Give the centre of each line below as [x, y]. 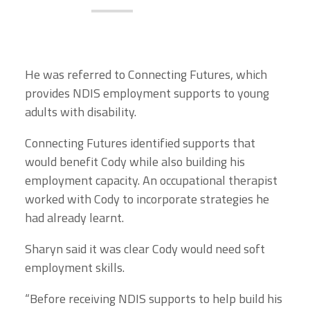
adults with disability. [81, 112]
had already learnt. [74, 218]
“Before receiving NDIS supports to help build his [154, 299]
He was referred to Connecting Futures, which [146, 75]
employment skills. [75, 268]
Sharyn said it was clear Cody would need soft [145, 249]
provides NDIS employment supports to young [147, 93]
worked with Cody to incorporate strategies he [147, 199]
